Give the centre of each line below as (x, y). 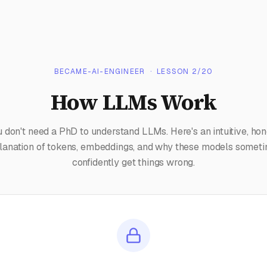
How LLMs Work (133, 102)
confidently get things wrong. (133, 162)
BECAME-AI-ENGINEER (100, 72)
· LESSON (168, 72)
